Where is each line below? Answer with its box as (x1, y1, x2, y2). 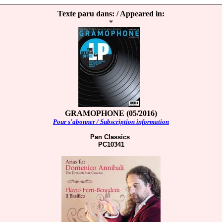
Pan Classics (90, 133, 132, 141)
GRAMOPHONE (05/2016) (65, 109, 157, 117)
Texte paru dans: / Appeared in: (57, 9, 165, 18)
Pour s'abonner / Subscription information (53, 118, 169, 125)
